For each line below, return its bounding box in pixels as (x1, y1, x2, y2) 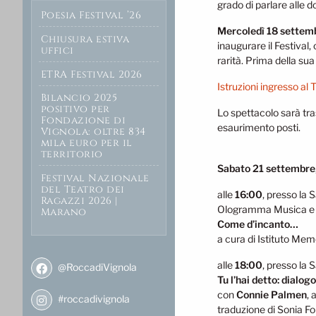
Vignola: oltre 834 (40, 125, 146, 139)
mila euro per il (40, 136, 133, 150)
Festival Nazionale (40, 171, 150, 186)
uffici (40, 43, 74, 57)
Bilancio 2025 (40, 91, 118, 105)
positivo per (40, 102, 110, 116)
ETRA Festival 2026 (40, 67, 142, 81)
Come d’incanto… (217, 218, 298, 231)
